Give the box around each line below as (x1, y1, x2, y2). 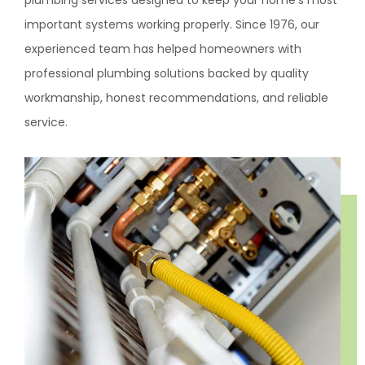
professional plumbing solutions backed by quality (24, 65, 309, 81)
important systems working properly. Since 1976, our (24, 16, 319, 33)
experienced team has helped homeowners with (24, 41, 301, 57)
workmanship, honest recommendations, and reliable (24, 90, 328, 106)
